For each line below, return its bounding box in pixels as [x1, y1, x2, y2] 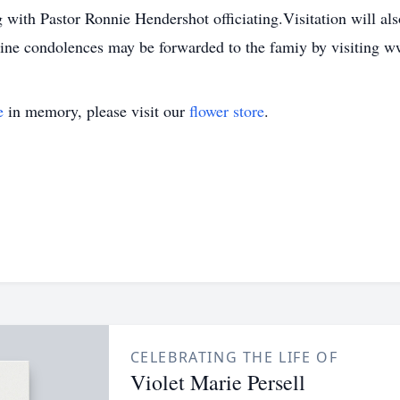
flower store [189, 100, 264, 121]
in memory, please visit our [4, 100, 189, 121]
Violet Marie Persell [129, 368, 305, 396]
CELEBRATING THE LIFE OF [129, 347, 338, 367]
